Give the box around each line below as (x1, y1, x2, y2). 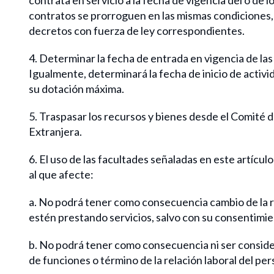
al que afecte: (29, 167, 94, 181)
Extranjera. (29, 124, 82, 138)
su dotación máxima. (29, 81, 124, 95)
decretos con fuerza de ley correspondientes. (29, 23, 245, 37)
